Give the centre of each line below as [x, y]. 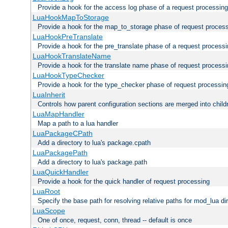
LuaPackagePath [60, 152]
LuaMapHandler [58, 114]
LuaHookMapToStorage [70, 17]
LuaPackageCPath [62, 133]
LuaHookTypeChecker [68, 75]
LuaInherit [49, 94]
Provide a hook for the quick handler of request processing [124, 181]
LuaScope [49, 210]
